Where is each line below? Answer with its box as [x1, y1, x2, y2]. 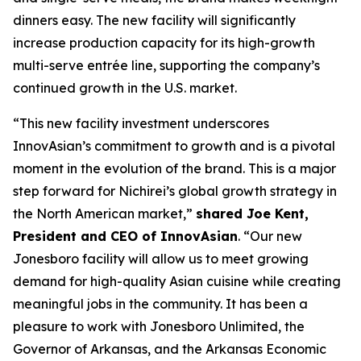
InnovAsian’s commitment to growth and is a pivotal [13, 138, 335, 154]
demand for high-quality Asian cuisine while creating [13, 273, 341, 289]
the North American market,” [13, 205, 196, 222]
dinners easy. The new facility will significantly [13, 12, 296, 28]
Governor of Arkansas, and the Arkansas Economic [13, 341, 326, 357]
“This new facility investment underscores [13, 115, 269, 131]
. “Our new [238, 228, 302, 244]
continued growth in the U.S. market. [13, 80, 237, 96]
